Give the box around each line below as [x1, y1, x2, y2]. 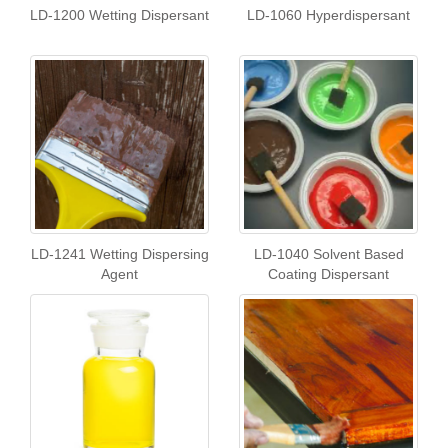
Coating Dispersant [268, 266, 389, 282]
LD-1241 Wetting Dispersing [30, 246, 209, 262]
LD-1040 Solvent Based [253, 246, 404, 262]
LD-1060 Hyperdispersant [247, 7, 410, 23]
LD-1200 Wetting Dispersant [30, 7, 209, 23]
